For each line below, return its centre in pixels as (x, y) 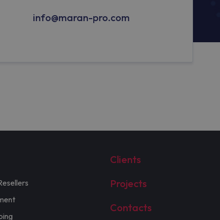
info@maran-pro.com (81, 17)
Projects (128, 184)
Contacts (131, 208)
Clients (125, 160)
